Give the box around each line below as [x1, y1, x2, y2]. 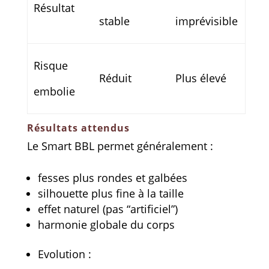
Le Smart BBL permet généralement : [26, 138, 213, 153]
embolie [34, 83, 76, 98]
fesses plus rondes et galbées [37, 170, 187, 185]
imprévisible [175, 13, 238, 28]
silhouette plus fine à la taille [37, 186, 184, 201]
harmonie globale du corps [37, 217, 175, 232]
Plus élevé [175, 70, 227, 85]
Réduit [99, 70, 132, 85]
